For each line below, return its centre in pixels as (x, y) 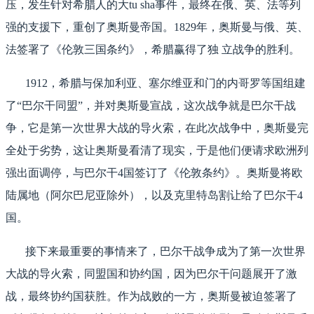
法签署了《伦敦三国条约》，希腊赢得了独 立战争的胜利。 (153, 50)
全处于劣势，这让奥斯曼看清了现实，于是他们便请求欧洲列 (157, 151)
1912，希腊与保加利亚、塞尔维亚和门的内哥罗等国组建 (156, 83)
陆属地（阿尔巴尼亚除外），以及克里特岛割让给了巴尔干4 (154, 196)
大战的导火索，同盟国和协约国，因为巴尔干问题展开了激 (151, 274)
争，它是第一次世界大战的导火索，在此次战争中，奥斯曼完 (157, 128)
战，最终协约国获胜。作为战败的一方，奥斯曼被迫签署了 (151, 296)
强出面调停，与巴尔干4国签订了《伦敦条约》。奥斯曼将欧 (154, 173)
